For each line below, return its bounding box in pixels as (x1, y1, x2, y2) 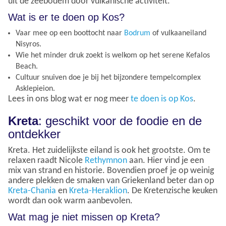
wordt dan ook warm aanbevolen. (8, 196, 133, 206)
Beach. (16, 62, 38, 71)
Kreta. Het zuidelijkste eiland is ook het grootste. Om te (8, 145, 210, 155)
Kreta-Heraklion (69, 186, 127, 196)
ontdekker (8, 127, 61, 141)
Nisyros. (16, 40, 41, 48)
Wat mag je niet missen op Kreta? (8, 211, 160, 222)
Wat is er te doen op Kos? (8, 11, 125, 23)
